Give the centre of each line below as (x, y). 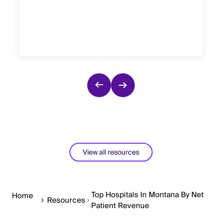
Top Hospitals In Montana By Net (148, 194)
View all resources (111, 152)
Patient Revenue (120, 205)
